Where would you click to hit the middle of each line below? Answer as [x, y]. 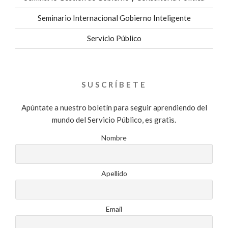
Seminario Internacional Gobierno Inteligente [114, 18]
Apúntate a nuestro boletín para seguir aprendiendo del [114, 108]
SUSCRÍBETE [114, 84]
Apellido [114, 174]
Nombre [114, 138]
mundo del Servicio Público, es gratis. [114, 120]
